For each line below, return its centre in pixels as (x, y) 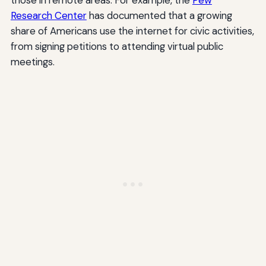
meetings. (32, 61)
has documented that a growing (159, 15)
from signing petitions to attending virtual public (117, 46)
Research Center (48, 15)
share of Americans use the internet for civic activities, (132, 31)
